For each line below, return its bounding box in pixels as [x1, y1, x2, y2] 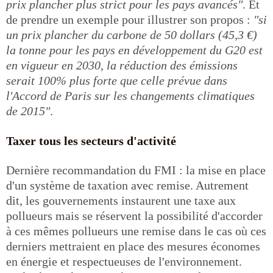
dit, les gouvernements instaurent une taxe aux [6, 193, 236, 207]
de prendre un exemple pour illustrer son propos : [6, 12, 253, 26]
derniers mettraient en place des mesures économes [6, 239, 260, 253]
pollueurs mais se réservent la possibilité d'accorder [6, 208, 263, 222]
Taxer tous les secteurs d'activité [6, 133, 176, 147]
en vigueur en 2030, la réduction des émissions [6, 58, 238, 72]
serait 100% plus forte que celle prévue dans [6, 73, 227, 87]
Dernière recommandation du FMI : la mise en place [6, 163, 266, 177]
